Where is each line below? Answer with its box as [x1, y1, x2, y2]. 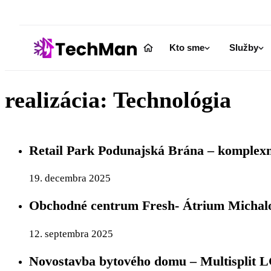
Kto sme [169, 43, 204, 53]
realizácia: [5, 87, 113, 113]
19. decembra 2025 [29, 172, 111, 184]
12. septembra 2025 [29, 227, 113, 240]
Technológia [113, 87, 231, 113]
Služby [229, 43, 258, 53]
